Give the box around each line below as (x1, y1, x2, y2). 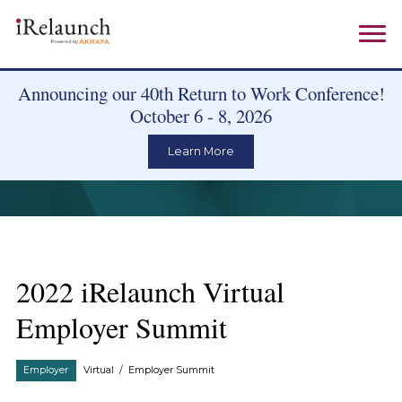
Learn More (168, 144, 234, 159)
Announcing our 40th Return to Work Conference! (17, 81, 385, 107)
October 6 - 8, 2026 (130, 103, 272, 129)
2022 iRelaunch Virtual (15, 271, 284, 310)
